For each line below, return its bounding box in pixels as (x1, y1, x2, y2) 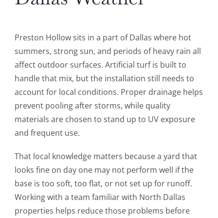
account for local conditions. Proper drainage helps (14, 87, 203, 98)
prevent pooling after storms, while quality (14, 100, 170, 111)
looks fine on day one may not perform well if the (14, 164, 194, 176)
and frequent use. (14, 127, 80, 139)
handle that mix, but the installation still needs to (14, 73, 194, 84)
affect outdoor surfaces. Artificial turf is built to (14, 59, 186, 71)
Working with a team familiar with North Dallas (14, 192, 185, 203)
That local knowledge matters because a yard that (14, 151, 197, 162)
